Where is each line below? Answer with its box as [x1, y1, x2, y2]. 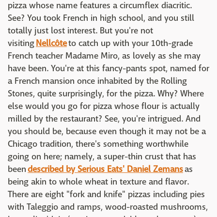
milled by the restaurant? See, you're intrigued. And [8, 113, 201, 125]
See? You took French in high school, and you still [8, 13, 194, 24]
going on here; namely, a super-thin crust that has [8, 151, 196, 163]
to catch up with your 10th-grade [67, 38, 193, 49]
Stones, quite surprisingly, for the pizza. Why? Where [8, 88, 204, 100]
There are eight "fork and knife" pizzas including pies [8, 189, 205, 201]
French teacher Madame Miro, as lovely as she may [8, 50, 201, 62]
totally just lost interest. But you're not [8, 25, 153, 37]
